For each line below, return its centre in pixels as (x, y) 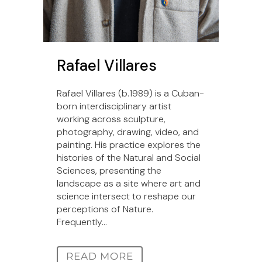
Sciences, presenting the (109, 171)
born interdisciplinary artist (114, 106)
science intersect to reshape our (126, 196)
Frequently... (82, 222)
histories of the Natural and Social (129, 158)
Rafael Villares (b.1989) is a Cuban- (130, 94)
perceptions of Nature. (105, 209)
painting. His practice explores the (129, 145)
